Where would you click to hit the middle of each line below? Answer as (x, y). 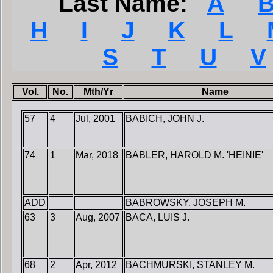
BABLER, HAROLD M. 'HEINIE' (194, 155)
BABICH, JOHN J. (165, 119)
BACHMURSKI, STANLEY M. (190, 265)
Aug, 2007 (98, 218)
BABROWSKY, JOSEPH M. (186, 203)
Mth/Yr (98, 92)
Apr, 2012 (96, 265)
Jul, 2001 (95, 119)
